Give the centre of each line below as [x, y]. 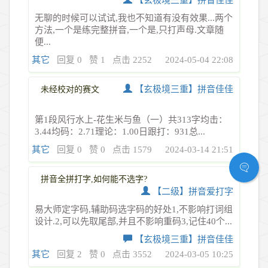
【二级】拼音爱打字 [193, 191]
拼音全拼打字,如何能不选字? [94, 179]
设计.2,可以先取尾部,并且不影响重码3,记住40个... [133, 221]
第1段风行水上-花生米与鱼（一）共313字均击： [131, 119]
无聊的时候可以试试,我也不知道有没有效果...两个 [134, 18]
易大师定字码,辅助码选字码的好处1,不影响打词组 [134, 209]
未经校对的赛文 [70, 89]
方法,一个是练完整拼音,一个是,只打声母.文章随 [129, 30]
